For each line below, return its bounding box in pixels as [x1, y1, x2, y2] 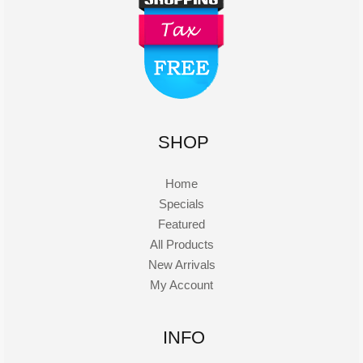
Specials [159, 197, 204, 211]
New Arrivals [147, 258, 216, 272]
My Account [150, 278, 213, 293]
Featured [158, 217, 205, 232]
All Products [149, 237, 214, 252]
